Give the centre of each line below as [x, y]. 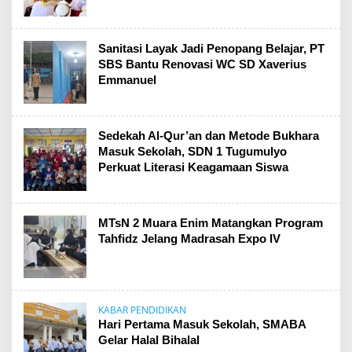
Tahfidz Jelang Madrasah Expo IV [189, 238]
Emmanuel [127, 80]
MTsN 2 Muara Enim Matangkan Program [211, 223]
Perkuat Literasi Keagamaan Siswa [193, 167]
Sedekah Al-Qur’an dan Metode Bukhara [209, 136]
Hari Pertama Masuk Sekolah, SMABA [202, 324]
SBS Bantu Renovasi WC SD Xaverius [202, 64]
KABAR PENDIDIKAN [142, 310]
